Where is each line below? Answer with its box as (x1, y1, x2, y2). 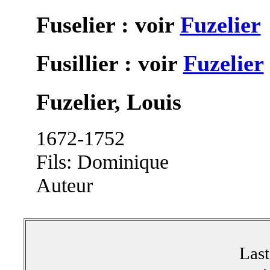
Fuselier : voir (36, 11, 180, 37)
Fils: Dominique (36, 150, 169, 174)
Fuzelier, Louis (36, 89, 181, 115)
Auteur (36, 174, 93, 197)
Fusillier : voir (36, 50, 183, 76)
